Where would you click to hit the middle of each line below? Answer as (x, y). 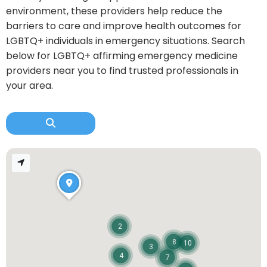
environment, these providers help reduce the (114, 11)
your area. (30, 86)
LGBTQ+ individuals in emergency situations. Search (125, 41)
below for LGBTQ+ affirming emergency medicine (122, 56)
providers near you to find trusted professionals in (122, 71)
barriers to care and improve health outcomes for (124, 26)
